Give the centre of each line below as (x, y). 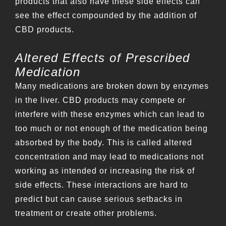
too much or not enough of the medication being (111, 129)
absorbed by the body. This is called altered (104, 143)
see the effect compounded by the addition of (106, 16)
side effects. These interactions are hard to (102, 185)
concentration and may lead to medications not (109, 157)
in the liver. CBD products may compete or (100, 100)
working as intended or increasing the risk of (105, 171)
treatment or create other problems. (86, 213)
